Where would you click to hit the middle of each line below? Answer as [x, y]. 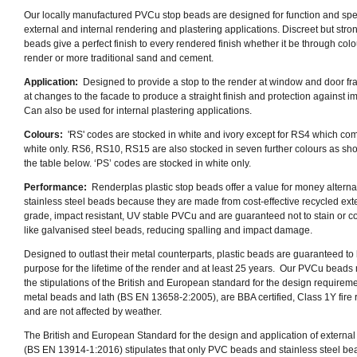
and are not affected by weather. [94, 312]
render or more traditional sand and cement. [119, 58]
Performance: [57, 187]
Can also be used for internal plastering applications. [138, 111]
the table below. [59, 163]
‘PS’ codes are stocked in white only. [175, 163]
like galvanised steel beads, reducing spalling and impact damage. [169, 230]
